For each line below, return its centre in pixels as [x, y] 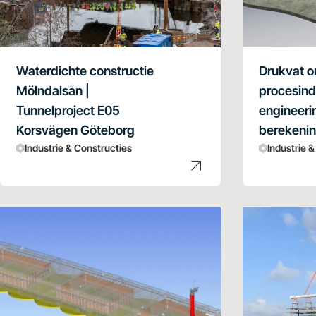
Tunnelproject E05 [68, 110]
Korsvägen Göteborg [75, 130]
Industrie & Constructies [78, 147]
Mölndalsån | [53, 90]
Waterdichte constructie [85, 71]
